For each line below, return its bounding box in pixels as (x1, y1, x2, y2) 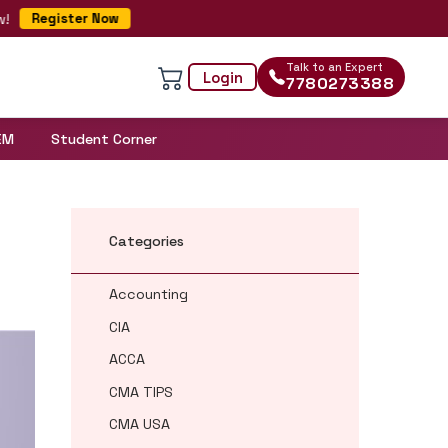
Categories (109, 231, 185, 250)
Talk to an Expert (286, 60, 384, 74)
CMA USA (109, 415, 171, 434)
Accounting (109, 284, 189, 303)
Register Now (8, 10, 96, 27)
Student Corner (51, 130, 158, 149)
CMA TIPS (109, 382, 174, 401)
